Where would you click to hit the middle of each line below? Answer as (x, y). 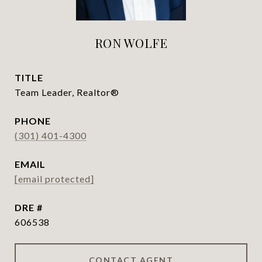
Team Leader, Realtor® (67, 92)
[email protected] (54, 179)
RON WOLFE (131, 43)
